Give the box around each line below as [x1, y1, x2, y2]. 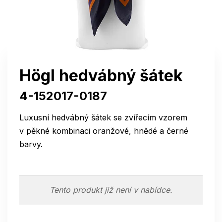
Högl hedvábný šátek [19, 66, 183, 85]
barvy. [19, 139, 43, 149]
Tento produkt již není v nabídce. [50, 185, 172, 195]
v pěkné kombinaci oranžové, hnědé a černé [19, 126, 188, 136]
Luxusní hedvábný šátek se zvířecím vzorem [19, 112, 187, 122]
